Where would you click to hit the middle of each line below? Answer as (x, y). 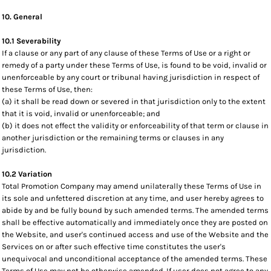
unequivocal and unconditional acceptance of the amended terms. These (135, 259)
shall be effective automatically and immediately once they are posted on (135, 222)
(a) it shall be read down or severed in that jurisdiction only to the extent (134, 101)
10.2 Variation (27, 174)
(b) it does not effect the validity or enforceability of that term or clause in (135, 126)
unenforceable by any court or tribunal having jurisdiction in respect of (131, 77)
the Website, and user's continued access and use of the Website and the (135, 234)
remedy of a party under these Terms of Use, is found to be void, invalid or (134, 65)
